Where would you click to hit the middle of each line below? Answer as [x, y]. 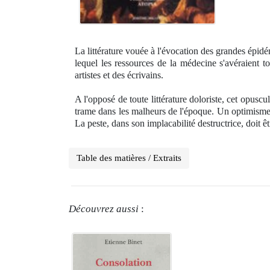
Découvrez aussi [104, 209]
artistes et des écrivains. [119, 75]
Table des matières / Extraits [129, 158]
